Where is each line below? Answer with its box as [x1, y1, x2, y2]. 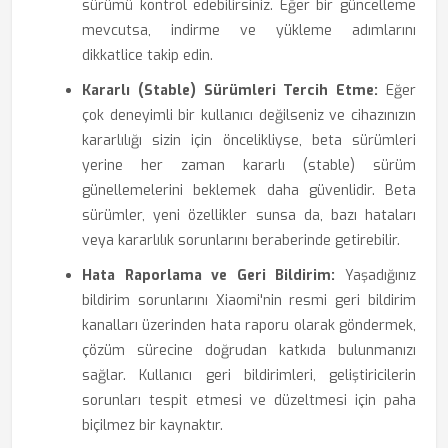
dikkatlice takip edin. [82, 46, 213, 65]
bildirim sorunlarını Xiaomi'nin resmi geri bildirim [82, 291, 416, 310]
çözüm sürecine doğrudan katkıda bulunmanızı [82, 341, 416, 360]
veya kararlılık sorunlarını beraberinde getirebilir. [82, 231, 400, 250]
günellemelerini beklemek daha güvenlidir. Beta [82, 181, 416, 200]
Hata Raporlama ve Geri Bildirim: [82, 266, 336, 285]
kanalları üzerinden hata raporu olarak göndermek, [82, 316, 416, 335]
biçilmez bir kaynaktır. [82, 416, 223, 435]
